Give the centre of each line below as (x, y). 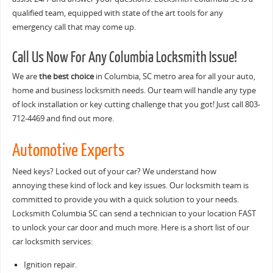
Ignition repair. (50, 264)
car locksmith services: (52, 242)
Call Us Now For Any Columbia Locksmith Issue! (124, 58)
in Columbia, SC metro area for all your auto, (174, 77)
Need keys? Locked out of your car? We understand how (114, 172)
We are (25, 77)
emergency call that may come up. (74, 27)
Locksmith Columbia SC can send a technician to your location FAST (134, 214)
